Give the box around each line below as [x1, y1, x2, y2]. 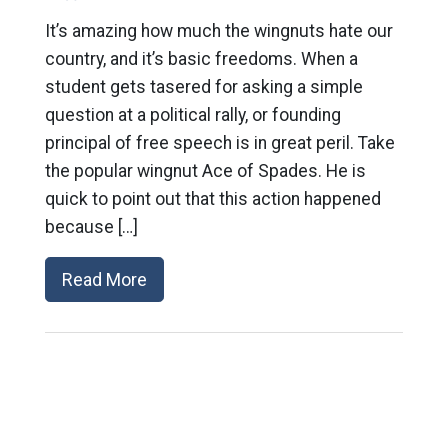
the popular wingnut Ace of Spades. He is [44, 161, 366, 182]
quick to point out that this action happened [44, 189, 381, 210]
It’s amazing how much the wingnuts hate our [44, 21, 393, 42]
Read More [61, 269, 147, 291]
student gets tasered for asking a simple [44, 77, 363, 98]
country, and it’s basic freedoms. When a [44, 49, 358, 70]
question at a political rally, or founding [44, 105, 341, 126]
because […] [44, 217, 138, 238]
